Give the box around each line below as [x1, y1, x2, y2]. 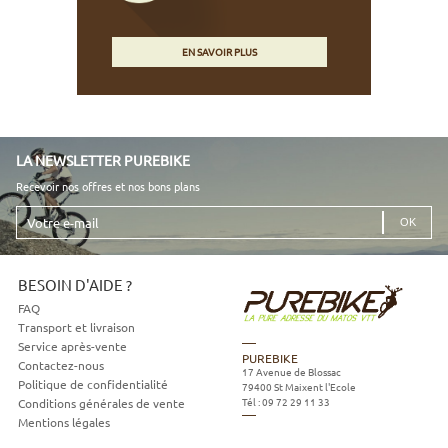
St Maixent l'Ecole [273, 379, 356, 395]
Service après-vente [17, 337, 127, 354]
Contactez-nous [17, 356, 104, 373]
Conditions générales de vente [17, 394, 185, 411]
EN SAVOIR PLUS [182, 43, 258, 59]
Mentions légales [17, 413, 110, 430]
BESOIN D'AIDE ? [17, 274, 132, 294]
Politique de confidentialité [17, 375, 168, 392]
